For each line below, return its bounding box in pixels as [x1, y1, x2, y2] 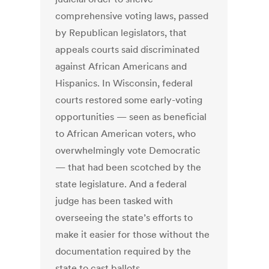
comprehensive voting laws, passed [55, 10, 209, 22]
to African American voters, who [55, 127, 196, 140]
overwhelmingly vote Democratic [55, 144, 201, 157]
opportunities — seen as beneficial [55, 110, 207, 123]
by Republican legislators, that [55, 26, 187, 39]
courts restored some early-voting [55, 94, 203, 106]
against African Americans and [55, 60, 187, 73]
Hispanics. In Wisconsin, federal [55, 77, 193, 89]
